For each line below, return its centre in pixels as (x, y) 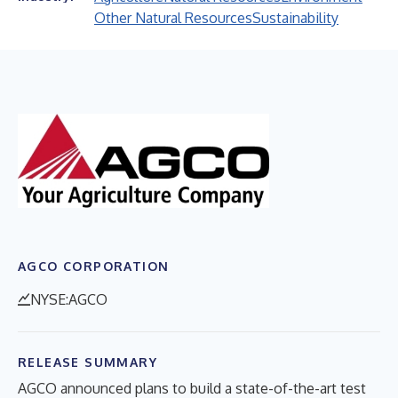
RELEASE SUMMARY (88, 362)
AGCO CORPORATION (94, 266)
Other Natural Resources (173, 18)
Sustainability (295, 18)
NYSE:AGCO (69, 299)
